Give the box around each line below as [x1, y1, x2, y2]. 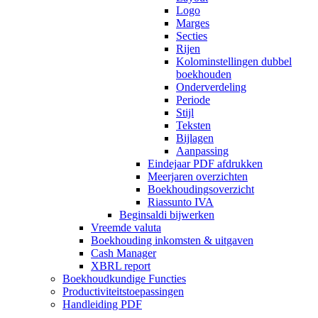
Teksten [176, 119, 211, 131]
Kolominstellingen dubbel [176, 55, 292, 67]
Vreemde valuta [91, 221, 161, 234]
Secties [176, 30, 207, 42]
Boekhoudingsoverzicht [148, 183, 254, 195]
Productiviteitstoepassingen [62, 285, 184, 297]
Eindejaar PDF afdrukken [148, 158, 263, 170]
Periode [176, 94, 210, 106]
